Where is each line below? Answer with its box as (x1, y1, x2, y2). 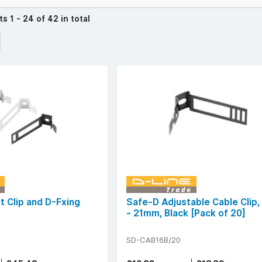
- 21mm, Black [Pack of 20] (126, 207, 246, 219)
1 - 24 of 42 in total (10, 14, 90, 24)
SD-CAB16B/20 (126, 235, 181, 244)
